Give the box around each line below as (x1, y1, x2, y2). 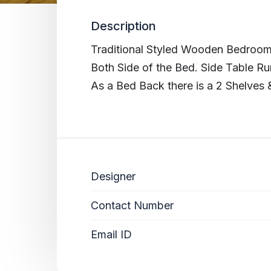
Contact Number (91, 198, 174, 212)
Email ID (91, 227, 132, 241)
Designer (91, 169, 135, 183)
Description (91, 18, 156, 33)
